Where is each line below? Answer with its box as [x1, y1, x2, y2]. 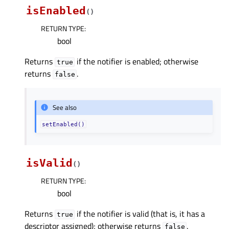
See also [53, 102, 77, 113]
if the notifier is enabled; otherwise [75, 55, 199, 68]
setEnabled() [42, 121, 85, 127]
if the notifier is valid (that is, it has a [75, 207, 205, 220]
